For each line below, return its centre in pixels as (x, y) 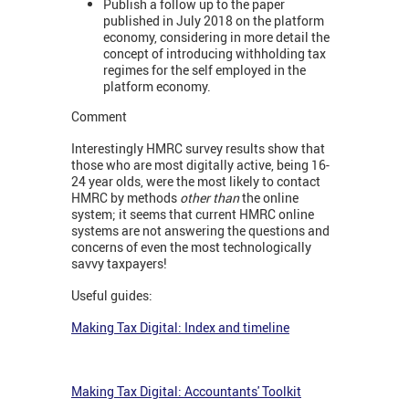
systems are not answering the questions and (200, 231)
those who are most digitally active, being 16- (200, 165)
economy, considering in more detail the (216, 37)
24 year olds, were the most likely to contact (196, 182)
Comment (99, 117)
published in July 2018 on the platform (214, 20)
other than (210, 198)
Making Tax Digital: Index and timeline (180, 328)
